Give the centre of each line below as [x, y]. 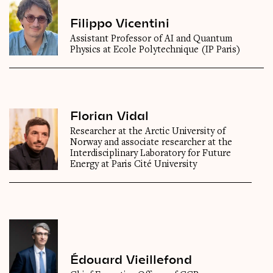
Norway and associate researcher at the [151, 143]
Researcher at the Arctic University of [148, 132]
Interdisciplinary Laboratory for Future [151, 154]
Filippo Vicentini [120, 23]
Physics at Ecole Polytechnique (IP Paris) [155, 50]
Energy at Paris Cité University [133, 165]
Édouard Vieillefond [131, 259]
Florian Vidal [109, 115]
